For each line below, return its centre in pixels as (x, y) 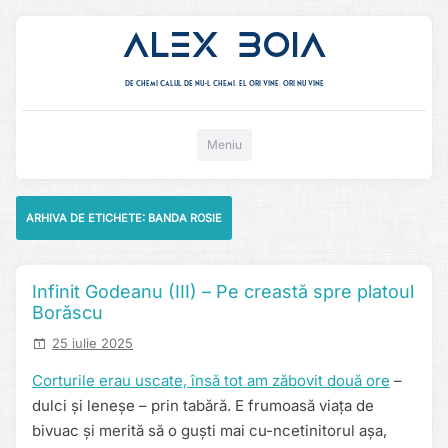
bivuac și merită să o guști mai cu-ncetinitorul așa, (209, 431)
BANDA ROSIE (185, 218)
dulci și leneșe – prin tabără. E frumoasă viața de (203, 406)
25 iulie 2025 (92, 343)
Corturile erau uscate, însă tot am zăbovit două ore (211, 381)
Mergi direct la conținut (335, 136)
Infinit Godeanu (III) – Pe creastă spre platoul (223, 291)
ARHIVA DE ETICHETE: (87, 218)
